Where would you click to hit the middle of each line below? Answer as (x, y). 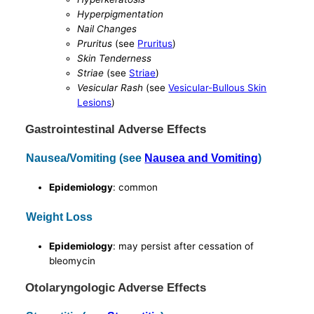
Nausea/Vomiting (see (86, 158)
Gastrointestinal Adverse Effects (116, 129)
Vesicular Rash (110, 87)
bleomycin (73, 260)
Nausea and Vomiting (202, 158)
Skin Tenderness (115, 58)
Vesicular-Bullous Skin (218, 87)
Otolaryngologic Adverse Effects (116, 288)
